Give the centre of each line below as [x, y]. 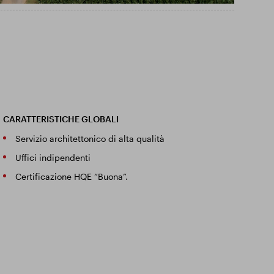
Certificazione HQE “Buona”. [72, 176]
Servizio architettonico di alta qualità [90, 139]
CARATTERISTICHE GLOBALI [61, 119]
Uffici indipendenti [53, 157]
